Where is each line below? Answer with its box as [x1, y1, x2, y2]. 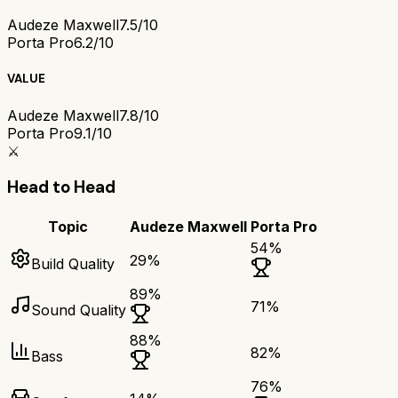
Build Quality [31, 255, 115, 274]
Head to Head [7, 176, 115, 199]
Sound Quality [31, 301, 126, 320]
